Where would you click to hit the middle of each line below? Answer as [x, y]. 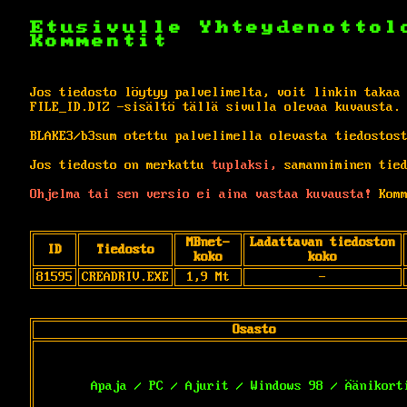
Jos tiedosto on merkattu [121, 165]
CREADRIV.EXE [125, 277]
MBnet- [208, 242]
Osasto [254, 329]
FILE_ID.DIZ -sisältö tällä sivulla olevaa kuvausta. [215, 107]
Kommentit [99, 41]
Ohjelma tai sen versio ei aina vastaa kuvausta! [201, 194]
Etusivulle [115, 27]
